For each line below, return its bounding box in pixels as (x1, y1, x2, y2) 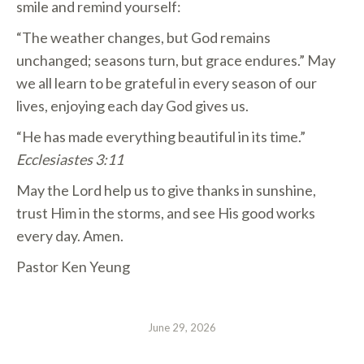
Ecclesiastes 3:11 (16, 150, 123, 168)
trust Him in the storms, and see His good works (16, 204, 315, 222)
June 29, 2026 (148, 321, 216, 334)
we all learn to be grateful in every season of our (16, 74, 317, 92)
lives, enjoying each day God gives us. (16, 97, 249, 115)
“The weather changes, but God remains (16, 28, 271, 46)
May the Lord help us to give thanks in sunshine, (16, 181, 316, 199)
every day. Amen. (16, 227, 123, 245)
